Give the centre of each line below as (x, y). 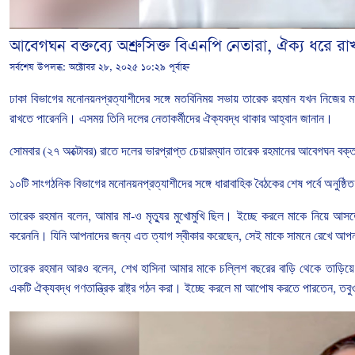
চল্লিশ (233, 268)
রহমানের (279, 151)
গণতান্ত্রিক (94, 288)
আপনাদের (89, 235)
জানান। (317, 118)
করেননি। (29, 235)
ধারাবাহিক (233, 183)
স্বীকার (190, 235)
